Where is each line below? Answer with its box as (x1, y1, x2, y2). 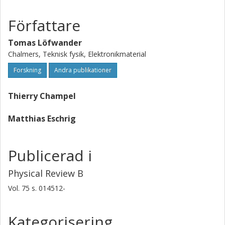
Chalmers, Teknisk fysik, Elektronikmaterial (8, 49, 146, 59)
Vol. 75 (8, 183, 32, 193)
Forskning (14, 66, 41, 74)
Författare (8, 15, 80, 36)
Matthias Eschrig (8, 113, 76, 124)
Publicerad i (8, 145, 92, 166)
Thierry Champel (8, 90, 76, 101)
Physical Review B (8, 167, 83, 179)
